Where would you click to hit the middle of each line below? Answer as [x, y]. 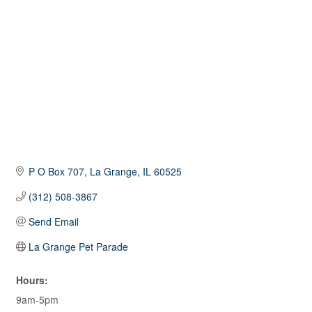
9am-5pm [37, 300]
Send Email [53, 222]
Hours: [32, 280]
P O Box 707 [56, 172]
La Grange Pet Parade [78, 247]
